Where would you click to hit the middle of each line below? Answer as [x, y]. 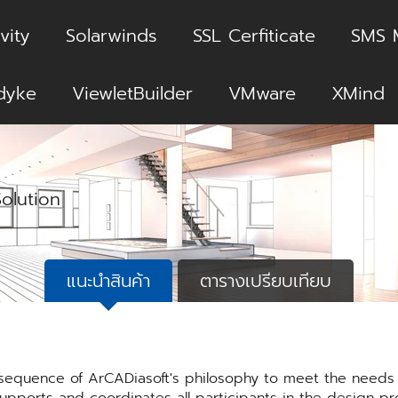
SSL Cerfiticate [254, 36]
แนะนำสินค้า [108, 281]
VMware [262, 93]
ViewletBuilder [132, 93]
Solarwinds [111, 36]
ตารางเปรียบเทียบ [266, 281]
